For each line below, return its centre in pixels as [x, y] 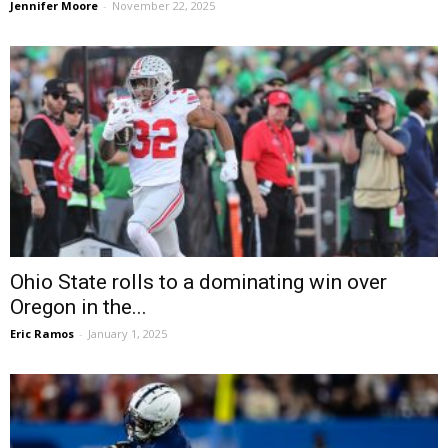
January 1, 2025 [127, 334]
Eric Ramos [42, 334]
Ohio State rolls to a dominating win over [198, 282]
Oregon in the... [78, 307]
